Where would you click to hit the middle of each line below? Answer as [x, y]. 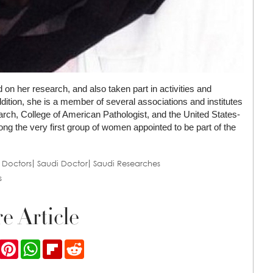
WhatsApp [61, 245]
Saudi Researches [127, 164]
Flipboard [81, 245]
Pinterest [36, 245]
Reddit [97, 245]
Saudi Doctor [62, 164]
